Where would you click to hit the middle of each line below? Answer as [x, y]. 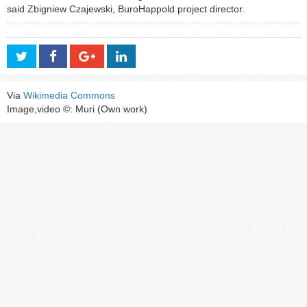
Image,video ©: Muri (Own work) [77, 109]
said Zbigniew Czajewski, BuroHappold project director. [126, 9]
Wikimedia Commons [69, 96]
